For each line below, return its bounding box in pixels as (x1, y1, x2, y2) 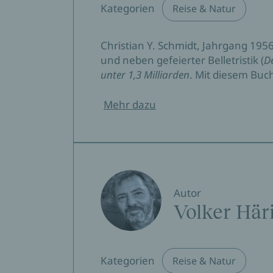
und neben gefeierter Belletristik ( (101, 53, 264, 67)
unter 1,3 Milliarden (101, 68, 190, 82)
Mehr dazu (104, 97, 156, 112)
